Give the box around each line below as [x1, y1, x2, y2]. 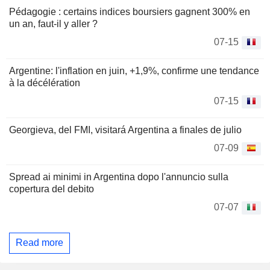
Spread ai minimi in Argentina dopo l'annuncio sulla [9, 171, 228, 182]
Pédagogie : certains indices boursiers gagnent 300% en [9, 6, 250, 17]
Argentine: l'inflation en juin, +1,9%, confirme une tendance [9, 65, 259, 76]
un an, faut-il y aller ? [9, 18, 98, 29]
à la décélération [9, 77, 80, 88]
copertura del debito [9, 183, 94, 194]
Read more [16, 237, 63, 248]
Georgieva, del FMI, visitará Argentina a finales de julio [9, 124, 242, 135]
